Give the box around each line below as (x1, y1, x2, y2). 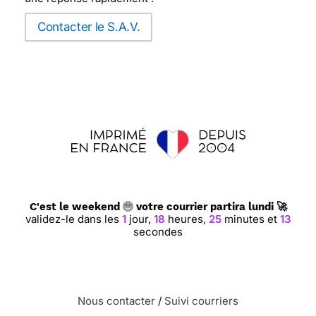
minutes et (221, 212, 280, 226)
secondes (133, 225, 183, 238)
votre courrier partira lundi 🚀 (133, 200, 287, 213)
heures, (165, 212, 209, 226)
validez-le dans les (25, 212, 122, 226)
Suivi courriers (164, 294, 238, 308)
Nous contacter (78, 294, 155, 308)
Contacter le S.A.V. (37, 20, 140, 34)
